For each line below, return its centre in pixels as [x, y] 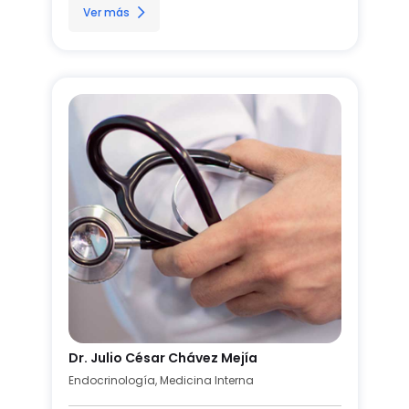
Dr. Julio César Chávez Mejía [163, 357]
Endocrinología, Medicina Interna [161, 380]
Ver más [106, 12]
